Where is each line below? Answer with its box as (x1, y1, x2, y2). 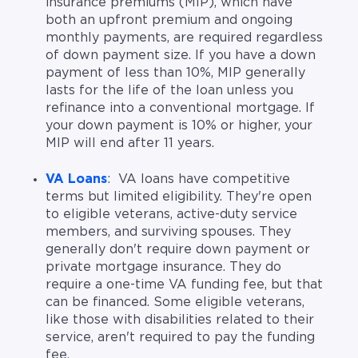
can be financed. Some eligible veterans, (46, 295, 305, 308)
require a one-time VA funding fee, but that (46, 277, 324, 291)
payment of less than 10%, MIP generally (46, 66, 306, 80)
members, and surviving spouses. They (46, 225, 292, 238)
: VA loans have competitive (107, 172, 291, 185)
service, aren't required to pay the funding (46, 330, 316, 344)
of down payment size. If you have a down (46, 49, 316, 62)
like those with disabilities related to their (46, 312, 315, 326)
